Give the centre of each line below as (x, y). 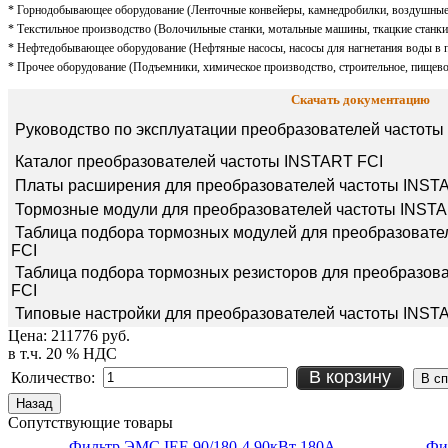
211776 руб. (90, 336)
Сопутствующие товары (90, 423)
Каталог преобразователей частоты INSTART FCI (197, 162)
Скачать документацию (360, 100)
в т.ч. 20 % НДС (62, 354)
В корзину (350, 377)
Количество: (55, 378)
